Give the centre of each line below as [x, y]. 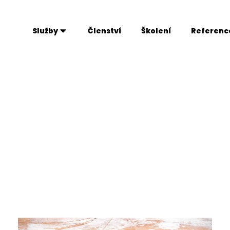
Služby [45, 31]
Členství [105, 31]
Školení [156, 31]
